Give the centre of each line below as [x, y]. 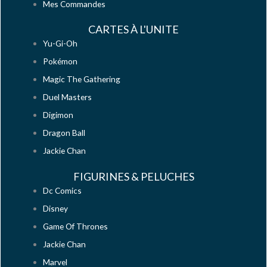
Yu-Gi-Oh [60, 44]
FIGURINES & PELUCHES [133, 176]
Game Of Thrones [76, 226]
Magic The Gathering [82, 79]
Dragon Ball [64, 133]
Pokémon [60, 61]
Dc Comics [63, 190]
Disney [56, 208]
